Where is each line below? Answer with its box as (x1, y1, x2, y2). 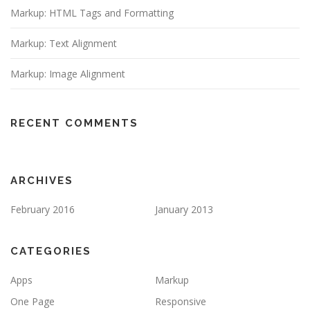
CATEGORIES (10, 245, 91, 258)
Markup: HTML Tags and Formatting (10, 6, 174, 20)
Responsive (155, 295, 206, 309)
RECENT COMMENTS (10, 117, 138, 130)
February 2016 (10, 203, 75, 217)
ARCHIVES (10, 174, 73, 188)
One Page (10, 295, 55, 309)
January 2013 (155, 203, 213, 217)
